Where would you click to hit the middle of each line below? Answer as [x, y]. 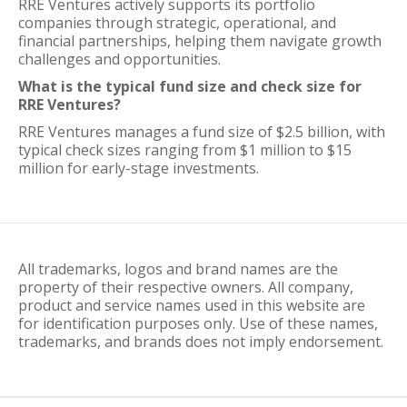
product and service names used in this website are [192, 305]
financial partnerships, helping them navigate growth [200, 41]
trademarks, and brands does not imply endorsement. [201, 342]
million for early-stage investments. [139, 168]
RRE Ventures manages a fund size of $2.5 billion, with [202, 132]
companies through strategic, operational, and [177, 23]
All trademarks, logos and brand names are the [178, 269]
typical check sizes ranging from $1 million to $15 [185, 150]
